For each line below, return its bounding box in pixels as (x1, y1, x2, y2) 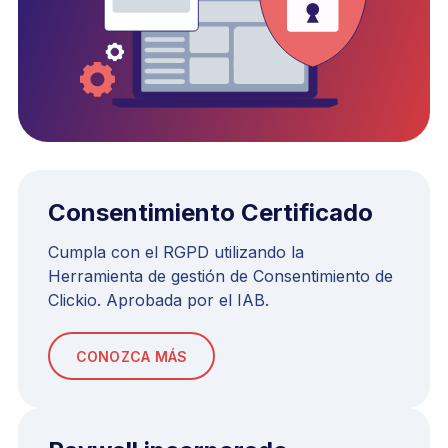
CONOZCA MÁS (75, 347, 188, 365)
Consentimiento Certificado (48, 198, 373, 228)
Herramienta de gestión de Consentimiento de (48, 266, 393, 287)
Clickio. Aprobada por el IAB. (48, 290, 269, 311)
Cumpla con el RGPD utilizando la (48, 242, 304, 263)
